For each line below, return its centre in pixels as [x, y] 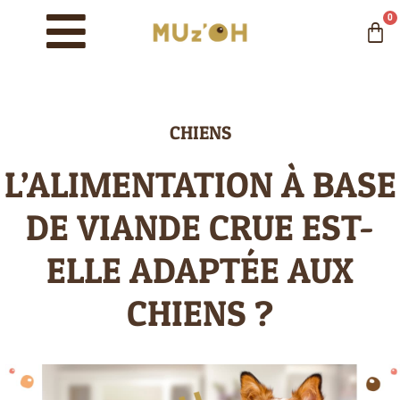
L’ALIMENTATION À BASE [200, 184]
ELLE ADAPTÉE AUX [200, 270]
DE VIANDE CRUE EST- [200, 227]
